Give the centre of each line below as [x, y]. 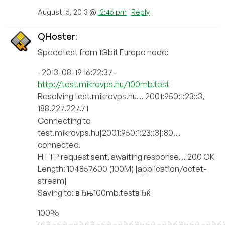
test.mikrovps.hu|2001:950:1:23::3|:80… [109, 132]
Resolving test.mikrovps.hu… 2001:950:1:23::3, [121, 96]
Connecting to [64, 120]
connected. [59, 144]
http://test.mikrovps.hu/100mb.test [103, 84]
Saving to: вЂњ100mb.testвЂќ [94, 193]
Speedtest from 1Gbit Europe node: [103, 52]
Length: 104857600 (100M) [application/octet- [122, 168]
